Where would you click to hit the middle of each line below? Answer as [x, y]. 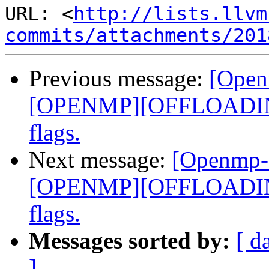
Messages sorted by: [129, 241]
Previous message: [119, 79]
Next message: [100, 160]
